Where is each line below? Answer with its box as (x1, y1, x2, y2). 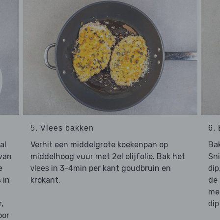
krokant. (30, 175, 60, 185)
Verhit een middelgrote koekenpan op (30, 139, 168, 149)
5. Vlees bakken (30, 123, 94, 132)
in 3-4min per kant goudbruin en (49, 163, 171, 173)
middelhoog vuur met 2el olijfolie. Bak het (30, 151, 185, 161)
